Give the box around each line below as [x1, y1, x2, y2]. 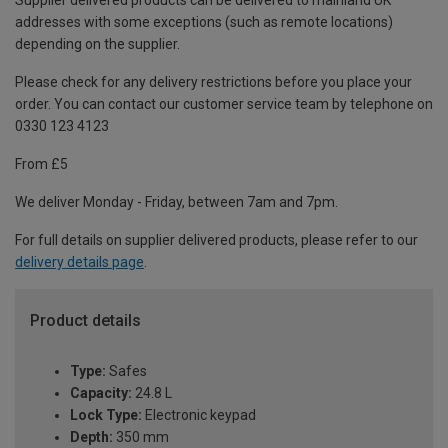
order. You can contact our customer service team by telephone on [15, 96, 433, 113]
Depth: [70, 429, 113, 446]
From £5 [15, 156, 68, 173]
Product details [30, 311, 141, 331]
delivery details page [15, 254, 144, 271]
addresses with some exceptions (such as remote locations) [15, 14, 393, 31]
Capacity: [70, 385, 132, 402]
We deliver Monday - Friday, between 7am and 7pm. [15, 194, 338, 211]
